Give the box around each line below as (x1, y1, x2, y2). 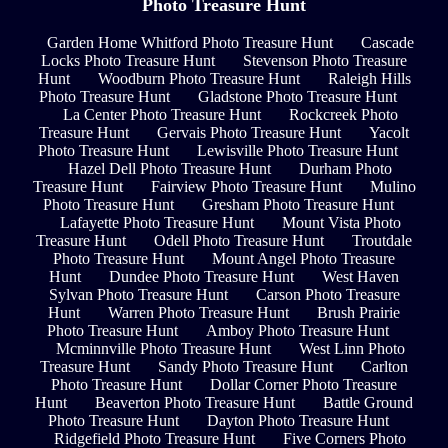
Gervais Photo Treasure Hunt (157, 124, 341, 142)
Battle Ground (323, 394, 413, 412)
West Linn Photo (298, 340, 405, 358)
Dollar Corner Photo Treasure (210, 376, 397, 394)
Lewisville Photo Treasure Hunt (197, 142, 398, 160)
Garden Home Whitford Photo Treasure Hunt (46, 34, 333, 52)
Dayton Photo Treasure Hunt (206, 412, 389, 430)
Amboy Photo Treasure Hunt (206, 322, 389, 340)
